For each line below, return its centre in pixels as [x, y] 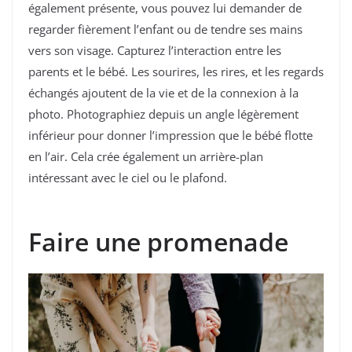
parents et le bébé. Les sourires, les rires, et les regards [176, 72]
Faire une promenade [158, 241]
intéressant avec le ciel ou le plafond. [128, 178]
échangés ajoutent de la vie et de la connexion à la [163, 93]
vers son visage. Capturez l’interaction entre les [155, 51]
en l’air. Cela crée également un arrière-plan [146, 157]
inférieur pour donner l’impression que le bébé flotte [170, 136]
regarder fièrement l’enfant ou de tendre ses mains [165, 29]
